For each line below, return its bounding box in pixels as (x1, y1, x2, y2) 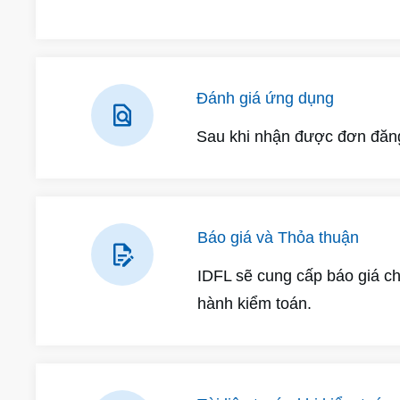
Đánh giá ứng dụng (196, 89, 334, 107)
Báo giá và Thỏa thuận (196, 229, 359, 246)
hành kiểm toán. (196, 295, 312, 312)
